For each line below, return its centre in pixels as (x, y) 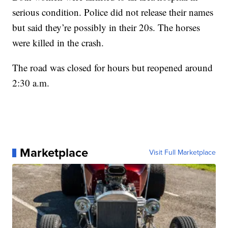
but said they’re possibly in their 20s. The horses (106, 27)
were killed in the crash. (58, 43)
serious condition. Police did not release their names (113, 12)
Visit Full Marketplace (182, 153)
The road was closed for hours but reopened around (113, 68)
